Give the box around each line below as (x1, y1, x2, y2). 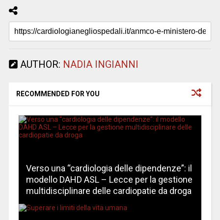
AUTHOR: (17, 58, 63, 70)
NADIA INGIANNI (62, 58, 138, 70)
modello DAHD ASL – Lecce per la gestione (26, 174, 192, 185)
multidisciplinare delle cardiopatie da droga (26, 185, 192, 196)
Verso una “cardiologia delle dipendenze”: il (26, 163, 192, 173)
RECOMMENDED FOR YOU (16, 89, 100, 98)
